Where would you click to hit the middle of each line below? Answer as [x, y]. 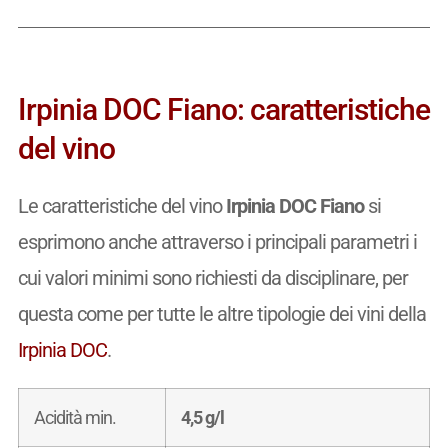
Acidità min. [74, 417]
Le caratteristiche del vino [121, 205]
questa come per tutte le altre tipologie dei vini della [221, 313]
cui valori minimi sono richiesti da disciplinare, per [212, 277]
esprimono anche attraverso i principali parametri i [217, 241]
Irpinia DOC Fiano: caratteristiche [223, 109]
